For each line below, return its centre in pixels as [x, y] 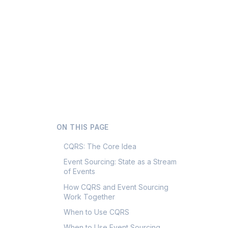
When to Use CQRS [97, 212]
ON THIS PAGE [83, 127]
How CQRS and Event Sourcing [116, 187]
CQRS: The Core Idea [100, 147]
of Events [80, 172]
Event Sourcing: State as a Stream [120, 162]
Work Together [90, 196]
